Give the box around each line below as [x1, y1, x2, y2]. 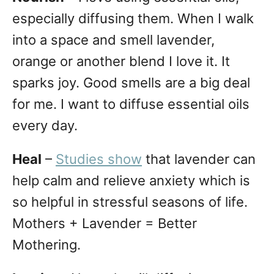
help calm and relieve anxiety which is [12, 172, 250, 189]
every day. [12, 117, 78, 134]
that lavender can [142, 151, 256, 168]
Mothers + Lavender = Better [12, 215, 197, 232]
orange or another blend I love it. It [12, 53, 230, 70]
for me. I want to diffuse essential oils [12, 96, 250, 113]
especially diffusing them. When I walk [12, 10, 254, 27]
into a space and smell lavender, [12, 32, 215, 48]
